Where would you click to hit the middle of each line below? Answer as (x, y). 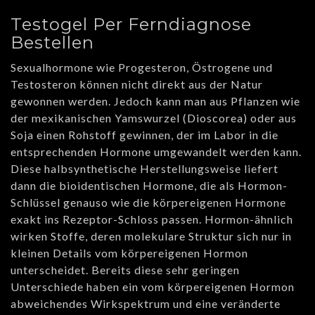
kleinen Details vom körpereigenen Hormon (129, 253)
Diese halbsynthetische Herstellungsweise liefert (144, 169)
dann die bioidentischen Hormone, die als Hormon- (149, 186)
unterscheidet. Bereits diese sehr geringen (125, 270)
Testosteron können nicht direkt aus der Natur (137, 84)
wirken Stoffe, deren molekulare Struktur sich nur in (151, 236)
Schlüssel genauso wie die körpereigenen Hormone (148, 202)
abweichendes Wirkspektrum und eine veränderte (146, 304)
